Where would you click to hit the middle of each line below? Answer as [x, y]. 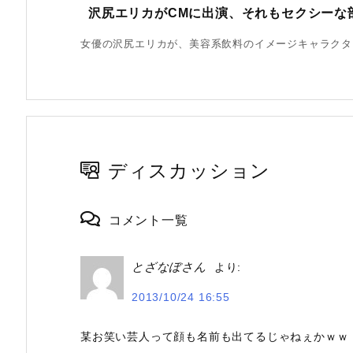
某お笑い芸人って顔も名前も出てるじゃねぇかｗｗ [215, 337]
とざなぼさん [169, 267]
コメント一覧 [148, 221]
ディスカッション [189, 171]
